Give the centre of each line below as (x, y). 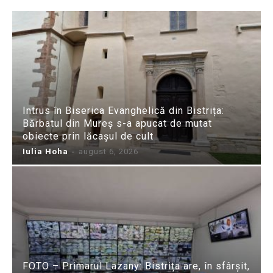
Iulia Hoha (45, 151)
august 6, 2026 (108, 151)
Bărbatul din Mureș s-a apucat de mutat (117, 123)
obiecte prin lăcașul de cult (88, 136)
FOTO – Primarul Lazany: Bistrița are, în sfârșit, (136, 266)
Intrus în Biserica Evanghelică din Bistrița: (123, 110)
